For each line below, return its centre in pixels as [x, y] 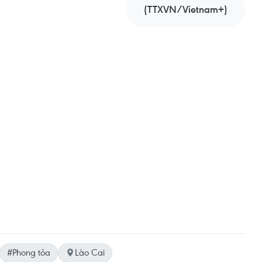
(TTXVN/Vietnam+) [186, 9]
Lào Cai [90, 252]
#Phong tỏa [29, 252]
